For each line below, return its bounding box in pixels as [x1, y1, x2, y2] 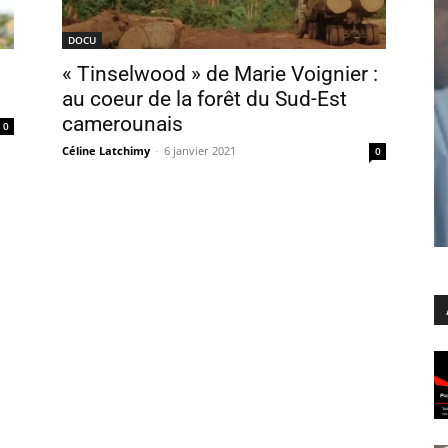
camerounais [62, 112, 183, 136]
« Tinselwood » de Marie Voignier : [62, 62, 378, 86]
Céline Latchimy [62, 143, 150, 158]
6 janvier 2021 [164, 143, 236, 158]
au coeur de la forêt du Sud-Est [62, 87, 347, 111]
